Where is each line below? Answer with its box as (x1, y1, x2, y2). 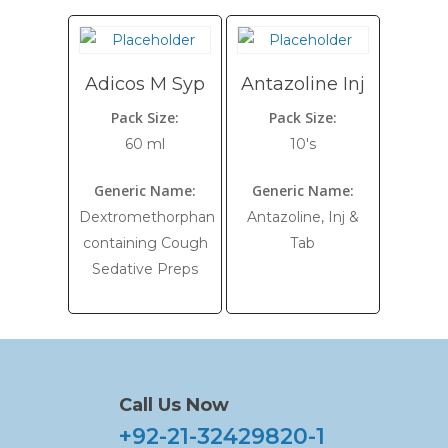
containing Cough (82, 234, 208, 252)
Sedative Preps (92, 260, 199, 278)
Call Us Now (119, 394, 229, 416)
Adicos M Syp (85, 73, 206, 95)
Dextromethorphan (79, 208, 216, 226)
